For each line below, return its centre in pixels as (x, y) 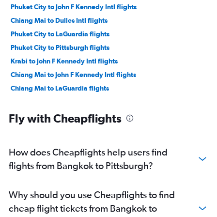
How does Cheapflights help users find (88, 152)
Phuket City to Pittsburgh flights (60, 48)
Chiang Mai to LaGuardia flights (60, 88)
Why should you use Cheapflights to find (92, 195)
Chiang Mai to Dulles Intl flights (59, 21)
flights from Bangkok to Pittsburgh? (81, 166)
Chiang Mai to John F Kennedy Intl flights (73, 75)
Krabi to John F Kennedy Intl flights (64, 61)
